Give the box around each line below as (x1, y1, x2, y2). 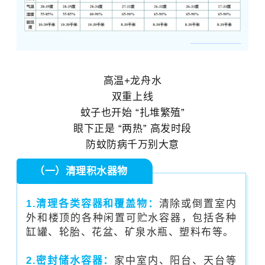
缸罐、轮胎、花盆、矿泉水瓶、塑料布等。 (26, 226, 234, 238)
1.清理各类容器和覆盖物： (26, 198, 159, 209)
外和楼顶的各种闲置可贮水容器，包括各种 (26, 212, 237, 224)
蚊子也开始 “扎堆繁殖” (80, 106, 185, 118)
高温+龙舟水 (103, 75, 162, 86)
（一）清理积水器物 (34, 165, 141, 177)
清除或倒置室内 (159, 198, 237, 209)
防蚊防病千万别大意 (86, 138, 179, 150)
